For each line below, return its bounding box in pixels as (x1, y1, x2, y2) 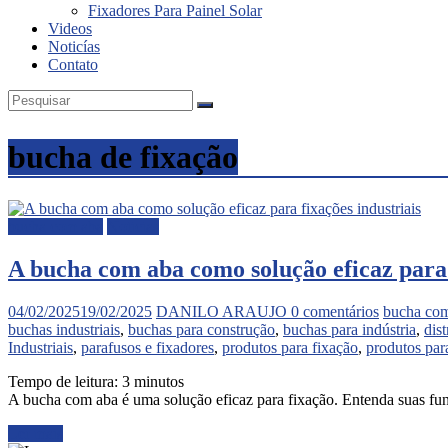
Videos (48, 20, 92, 37)
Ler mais (8, 424, 63, 442)
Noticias (107, 217, 159, 235)
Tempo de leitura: (8, 372, 118, 390)
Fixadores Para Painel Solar (88, 2, 262, 19)
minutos (134, 372, 184, 390)
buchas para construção (128, 320, 275, 338)
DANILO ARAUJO (156, 302, 291, 320)
